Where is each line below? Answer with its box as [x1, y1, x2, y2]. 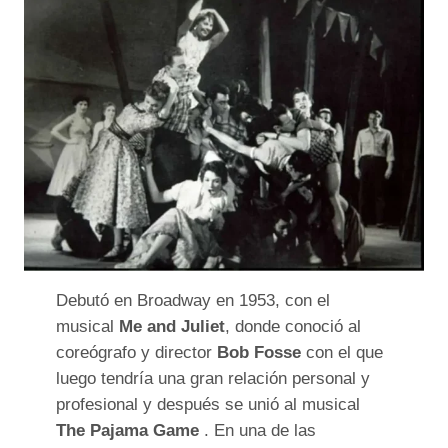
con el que [301, 342, 383, 362]
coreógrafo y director [56, 342, 217, 362]
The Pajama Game [56, 420, 199, 440]
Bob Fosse [217, 342, 301, 362]
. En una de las [199, 420, 316, 440]
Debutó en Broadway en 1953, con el [56, 290, 330, 310]
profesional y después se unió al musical [56, 394, 360, 414]
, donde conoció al [225, 316, 361, 336]
